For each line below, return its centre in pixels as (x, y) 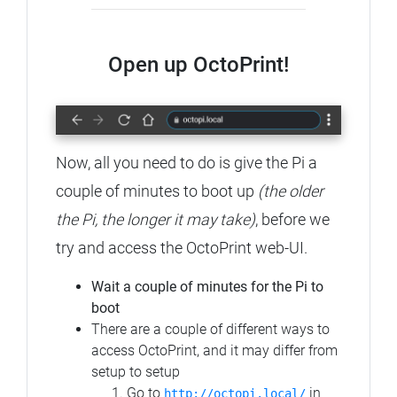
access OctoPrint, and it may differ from (214, 350)
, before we (292, 219)
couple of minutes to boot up (157, 191)
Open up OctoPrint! (198, 65)
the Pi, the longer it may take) (156, 219)
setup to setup (136, 371)
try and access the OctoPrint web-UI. (182, 247)
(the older (291, 191)
